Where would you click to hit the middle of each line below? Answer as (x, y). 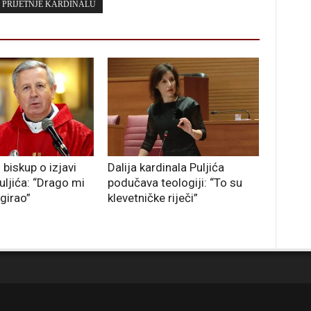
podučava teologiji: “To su (175, 183)
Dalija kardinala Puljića (166, 168)
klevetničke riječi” (153, 198)
